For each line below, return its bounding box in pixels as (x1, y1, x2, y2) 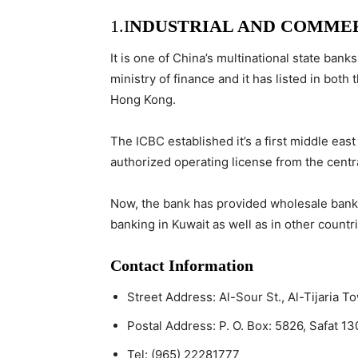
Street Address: (127, 289, 219, 304)
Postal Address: (127, 318, 219, 333)
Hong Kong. (110, 92, 176, 107)
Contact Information (110, 257, 253, 274)
